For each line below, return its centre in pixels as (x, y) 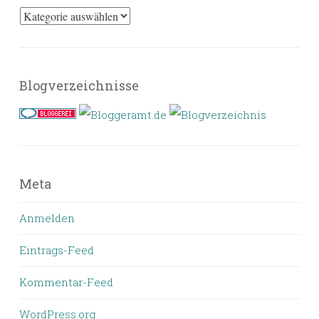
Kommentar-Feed (66, 282)
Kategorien (48, 16)
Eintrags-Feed (57, 250)
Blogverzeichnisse (79, 86)
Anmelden (47, 218)
